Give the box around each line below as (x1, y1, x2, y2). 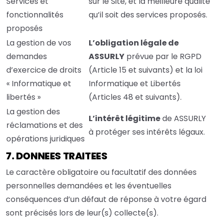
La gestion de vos (6, 37, 71, 49)
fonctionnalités (6, 9, 63, 21)
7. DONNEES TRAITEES (6, 149, 109, 163)
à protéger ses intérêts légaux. (89, 126, 205, 138)
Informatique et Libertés (89, 78, 181, 90)
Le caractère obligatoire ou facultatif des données (6, 167, 197, 178)
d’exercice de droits (6, 64, 81, 76)
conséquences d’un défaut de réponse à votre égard (6, 194, 206, 205)
